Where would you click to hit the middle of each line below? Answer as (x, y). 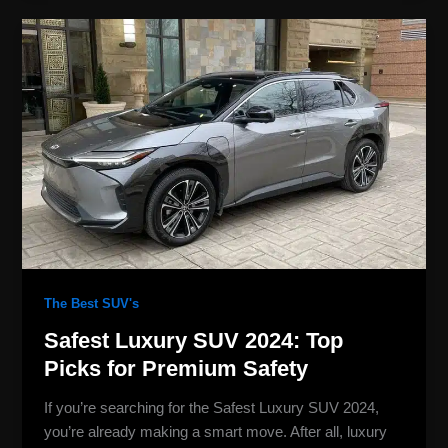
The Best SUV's (92, 304)
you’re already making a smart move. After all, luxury (216, 431)
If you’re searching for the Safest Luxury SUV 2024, (212, 407)
